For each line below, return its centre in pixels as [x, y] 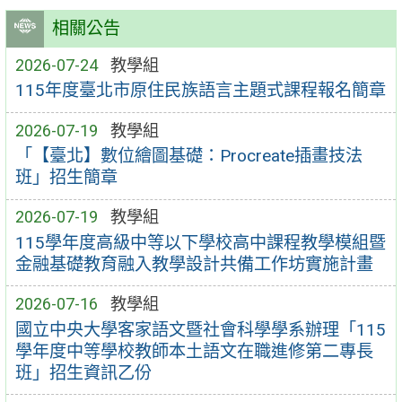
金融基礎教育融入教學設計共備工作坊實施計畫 [194, 264]
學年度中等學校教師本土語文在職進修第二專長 [194, 351]
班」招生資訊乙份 [83, 372]
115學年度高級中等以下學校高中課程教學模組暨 [200, 242]
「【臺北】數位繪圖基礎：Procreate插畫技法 [188, 156]
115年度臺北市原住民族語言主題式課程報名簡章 [200, 91]
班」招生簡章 [66, 178]
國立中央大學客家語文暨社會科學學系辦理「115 [200, 329]
